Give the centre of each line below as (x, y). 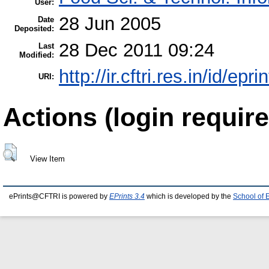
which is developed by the (189, 197)
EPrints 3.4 (127, 197)
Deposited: (34, 29)
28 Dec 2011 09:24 (137, 50)
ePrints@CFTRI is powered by (59, 197)
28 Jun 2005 (110, 24)
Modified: (37, 55)
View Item (47, 159)
